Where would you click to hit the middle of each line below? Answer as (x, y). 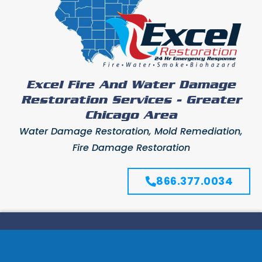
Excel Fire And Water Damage (131, 85)
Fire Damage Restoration (131, 147)
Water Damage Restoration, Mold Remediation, (131, 131)
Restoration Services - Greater (131, 100)
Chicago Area (131, 115)
